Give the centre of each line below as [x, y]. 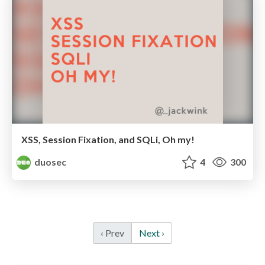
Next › [152, 233]
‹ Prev [112, 233]
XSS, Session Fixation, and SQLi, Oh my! [108, 140]
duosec [50, 162]
